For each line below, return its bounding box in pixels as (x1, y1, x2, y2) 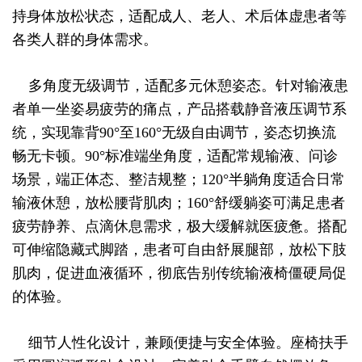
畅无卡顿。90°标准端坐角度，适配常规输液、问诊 (12, 148, 338, 164)
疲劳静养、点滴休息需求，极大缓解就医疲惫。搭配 (12, 218, 347, 234)
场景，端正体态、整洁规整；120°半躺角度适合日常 (12, 171, 345, 187)
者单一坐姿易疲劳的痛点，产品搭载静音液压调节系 (12, 101, 347, 117)
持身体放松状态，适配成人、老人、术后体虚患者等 (12, 8, 347, 24)
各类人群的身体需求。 (12, 32, 158, 48)
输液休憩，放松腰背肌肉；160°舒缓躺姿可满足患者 (12, 195, 345, 211)
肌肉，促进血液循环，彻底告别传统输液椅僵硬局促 (12, 265, 347, 281)
